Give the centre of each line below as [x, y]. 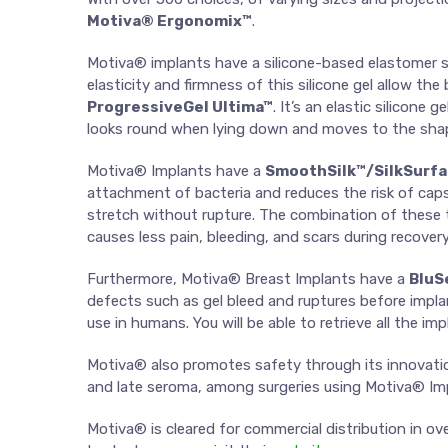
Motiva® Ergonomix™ [169, 21]
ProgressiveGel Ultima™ [180, 107]
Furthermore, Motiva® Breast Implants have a [248, 279]
